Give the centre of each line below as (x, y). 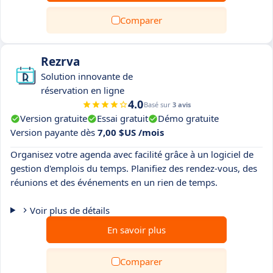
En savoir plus (136, 230)
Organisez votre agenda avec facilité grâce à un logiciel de (132, 154)
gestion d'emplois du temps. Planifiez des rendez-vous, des (134, 168)
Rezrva (60, 62)
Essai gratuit (122, 118)
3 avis (182, 105)
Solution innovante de (87, 76)
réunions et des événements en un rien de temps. (114, 182)
